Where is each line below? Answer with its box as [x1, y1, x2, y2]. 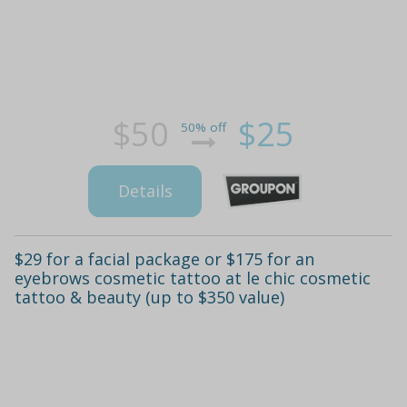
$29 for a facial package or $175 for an [15, 247, 314, 270]
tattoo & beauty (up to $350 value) [15, 285, 284, 308]
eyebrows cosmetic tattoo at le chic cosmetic [15, 266, 371, 289]
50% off [181, 119, 226, 136]
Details [117, 180, 173, 203]
